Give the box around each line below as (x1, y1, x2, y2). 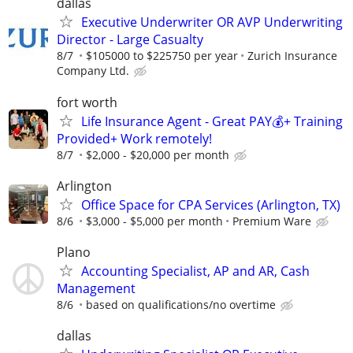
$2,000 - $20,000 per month (86, 147, 229, 162)
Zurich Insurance (247, 48, 337, 64)
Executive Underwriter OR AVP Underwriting (81, 13, 343, 32)
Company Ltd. (57, 63, 129, 79)
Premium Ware (232, 213, 311, 229)
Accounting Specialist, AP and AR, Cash (81, 262, 310, 280)
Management (57, 279, 136, 297)
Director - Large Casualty (57, 31, 203, 49)
